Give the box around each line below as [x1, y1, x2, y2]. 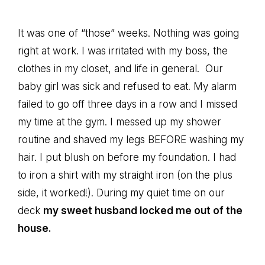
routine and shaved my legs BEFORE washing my [18, 134, 244, 146]
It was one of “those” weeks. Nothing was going [18, 27, 239, 39]
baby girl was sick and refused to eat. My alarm [18, 80, 237, 92]
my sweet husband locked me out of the [43, 205, 243, 216]
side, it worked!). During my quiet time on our [18, 187, 225, 199]
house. [18, 222, 51, 234]
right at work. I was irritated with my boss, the [18, 45, 228, 57]
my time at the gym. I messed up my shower [18, 116, 221, 128]
